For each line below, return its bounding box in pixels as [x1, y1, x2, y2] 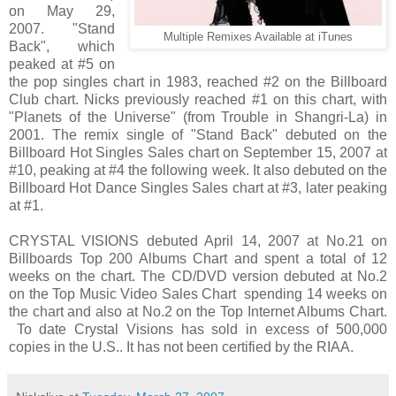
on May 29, [9, 3, 116, 19]
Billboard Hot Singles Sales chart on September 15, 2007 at [9, 144, 387, 160]
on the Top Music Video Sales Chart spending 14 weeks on [9, 286, 387, 301]
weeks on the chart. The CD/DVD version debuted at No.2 [9, 268, 387, 284]
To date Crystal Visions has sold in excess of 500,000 [9, 321, 387, 337]
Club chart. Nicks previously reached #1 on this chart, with [9, 91, 387, 107]
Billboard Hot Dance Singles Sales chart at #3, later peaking [9, 179, 387, 195]
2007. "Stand [9, 20, 116, 36]
